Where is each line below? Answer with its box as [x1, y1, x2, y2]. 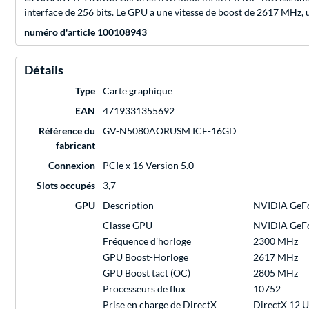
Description [103, 199, 154, 212]
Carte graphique [103, 85, 172, 97]
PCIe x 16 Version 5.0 [103, 159, 194, 172]
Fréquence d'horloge [103, 235, 191, 248]
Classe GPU [103, 219, 152, 232]
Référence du [39, 125, 95, 137]
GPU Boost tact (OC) [103, 267, 190, 279]
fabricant [56, 139, 95, 152]
